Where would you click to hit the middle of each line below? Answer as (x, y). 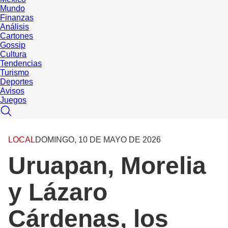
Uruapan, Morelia (107, 166)
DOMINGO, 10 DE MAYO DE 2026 (98, 140)
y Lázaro (58, 192)
